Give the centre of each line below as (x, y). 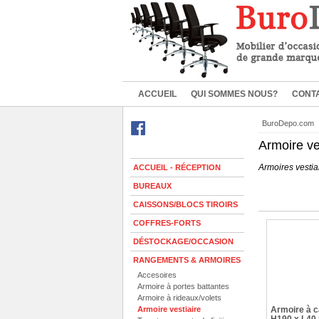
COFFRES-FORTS (167, 223)
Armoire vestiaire (169, 309)
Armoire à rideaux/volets (179, 298)
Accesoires (157, 275)
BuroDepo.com (288, 123)
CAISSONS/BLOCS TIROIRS (185, 204)
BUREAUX (152, 186)
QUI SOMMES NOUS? (234, 94)
